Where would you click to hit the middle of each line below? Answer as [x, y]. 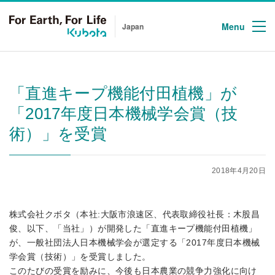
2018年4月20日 [239, 171]
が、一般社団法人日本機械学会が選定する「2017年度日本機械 [135, 242]
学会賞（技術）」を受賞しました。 [80, 257]
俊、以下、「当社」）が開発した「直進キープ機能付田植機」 [133, 228]
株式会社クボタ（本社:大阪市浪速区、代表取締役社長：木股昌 [135, 214]
